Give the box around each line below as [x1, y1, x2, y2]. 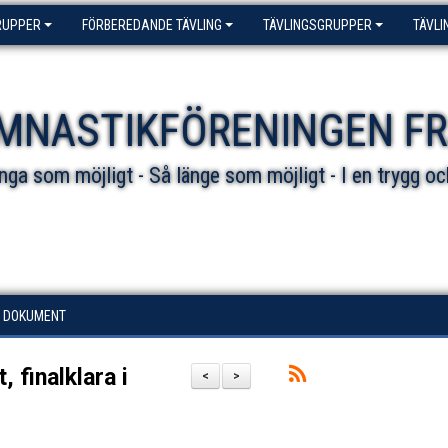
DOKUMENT [3, 308, 66, 324]
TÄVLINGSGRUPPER [263, 17, 372, 33]
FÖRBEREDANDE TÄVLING [82, 17, 222, 33]
